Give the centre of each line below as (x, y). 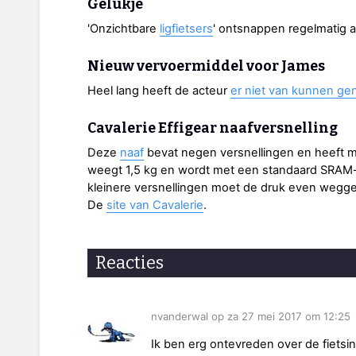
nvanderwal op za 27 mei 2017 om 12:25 (251, 317)
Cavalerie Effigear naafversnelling (213, 129)
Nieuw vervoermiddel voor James (206, 67)
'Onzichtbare (124, 28)
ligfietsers (186, 28)
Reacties (130, 263)
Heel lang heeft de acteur (159, 90)
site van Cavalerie (155, 205)
